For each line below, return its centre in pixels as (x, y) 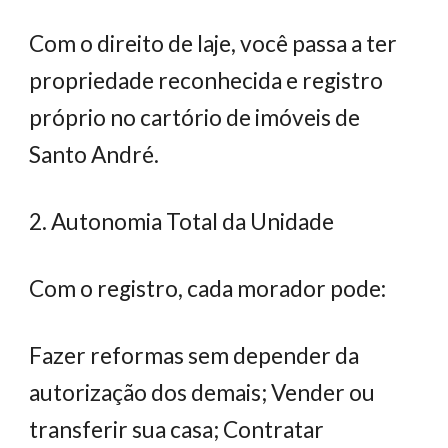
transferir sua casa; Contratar (177, 429)
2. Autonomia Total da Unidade (182, 221)
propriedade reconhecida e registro (206, 80)
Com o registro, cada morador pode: (208, 288)
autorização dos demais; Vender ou (202, 392)
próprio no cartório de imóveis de (195, 117)
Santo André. (94, 154)
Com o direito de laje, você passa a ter (213, 43)
